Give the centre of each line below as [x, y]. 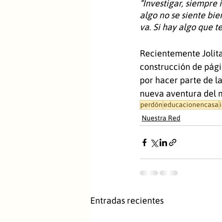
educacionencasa [191, 105]
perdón [151, 105]
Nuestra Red [161, 118]
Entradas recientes [127, 200]
